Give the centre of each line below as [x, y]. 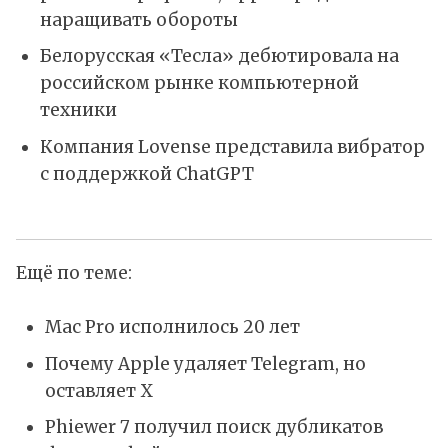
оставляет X [98, 390]
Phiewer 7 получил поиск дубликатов [213, 427]
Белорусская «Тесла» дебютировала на [219, 56]
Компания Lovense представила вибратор [232, 146]
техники [78, 110]
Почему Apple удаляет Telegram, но [205, 363]
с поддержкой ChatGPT [146, 173]
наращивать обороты [138, 19]
